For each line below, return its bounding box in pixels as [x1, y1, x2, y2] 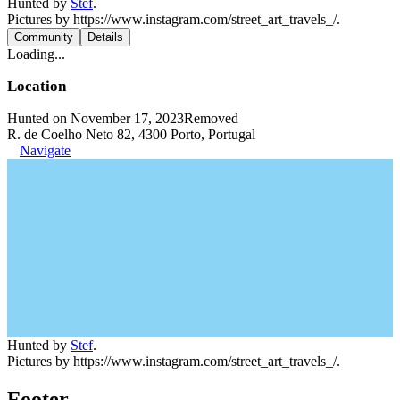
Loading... [7, 46, 65, 62]
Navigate [20, 143, 71, 158]
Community [14, 30, 73, 44]
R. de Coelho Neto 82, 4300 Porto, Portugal [7, 127, 255, 142]
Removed [184, 111, 238, 126]
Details [87, 30, 123, 44]
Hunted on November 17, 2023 [7, 111, 184, 126]
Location [7, 78, 66, 95]
